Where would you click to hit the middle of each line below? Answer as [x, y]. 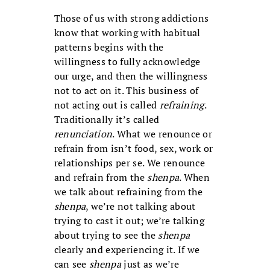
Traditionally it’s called [107, 120]
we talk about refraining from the [128, 192]
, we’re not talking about [141, 206]
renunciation [83, 134]
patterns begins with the [109, 47]
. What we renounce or [162, 134]
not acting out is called [107, 105]
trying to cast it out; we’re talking [129, 221]
